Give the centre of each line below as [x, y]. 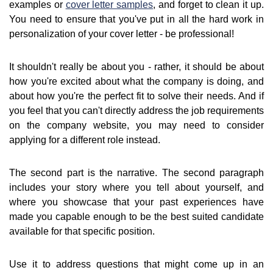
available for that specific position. [82, 232]
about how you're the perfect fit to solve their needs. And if [136, 96]
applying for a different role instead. [85, 140]
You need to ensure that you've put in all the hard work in [136, 19]
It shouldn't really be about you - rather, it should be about [136, 67]
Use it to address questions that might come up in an [136, 264]
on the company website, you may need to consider [136, 126]
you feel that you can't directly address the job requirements [136, 111]
